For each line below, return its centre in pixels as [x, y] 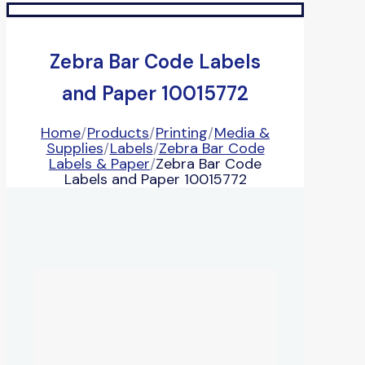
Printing [182, 132]
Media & [242, 132]
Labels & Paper [99, 163]
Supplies [75, 148]
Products [118, 132]
